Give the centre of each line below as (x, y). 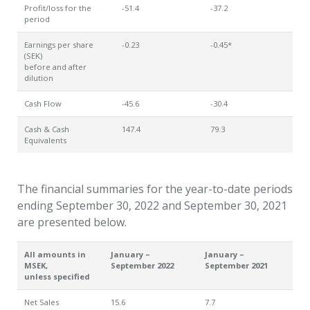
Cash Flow (43, 103)
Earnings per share (59, 45)
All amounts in (55, 254)
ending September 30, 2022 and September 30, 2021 (152, 206)
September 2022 (142, 265)
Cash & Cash (47, 129)
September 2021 (236, 265)
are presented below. (72, 222)
